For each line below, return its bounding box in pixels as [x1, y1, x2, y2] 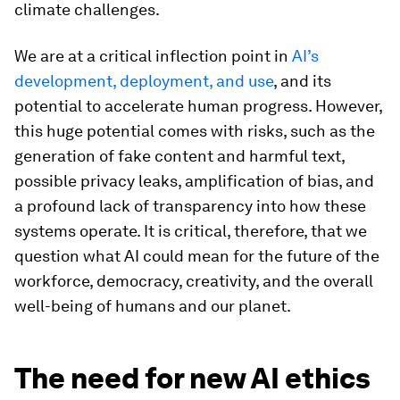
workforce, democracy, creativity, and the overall [14, 271, 373, 290]
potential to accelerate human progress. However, [14, 96, 382, 115]
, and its [273, 71, 331, 90]
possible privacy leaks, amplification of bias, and [14, 171, 374, 190]
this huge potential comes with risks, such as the [14, 121, 375, 140]
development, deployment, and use [14, 71, 273, 90]
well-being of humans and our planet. [14, 296, 291, 315]
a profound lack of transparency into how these [14, 196, 366, 215]
